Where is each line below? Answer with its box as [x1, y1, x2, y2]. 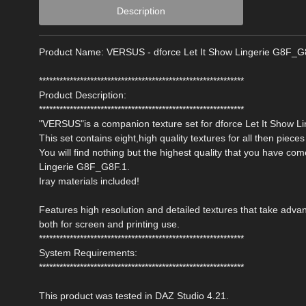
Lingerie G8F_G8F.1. [39, 161, 130, 172]
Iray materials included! [39, 176, 139, 186]
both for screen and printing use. [39, 219, 180, 229]
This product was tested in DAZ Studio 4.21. [39, 290, 229, 301]
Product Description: [39, 89, 126, 100]
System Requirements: [39, 247, 137, 258]
